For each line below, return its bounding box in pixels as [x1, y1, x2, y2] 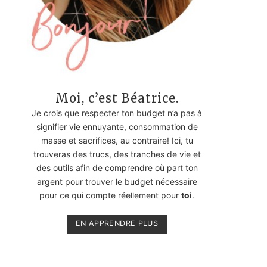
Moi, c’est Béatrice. [55, 91, 179, 106]
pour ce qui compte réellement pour [39, 190, 181, 201]
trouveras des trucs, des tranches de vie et [33, 149, 201, 160]
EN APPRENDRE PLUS [75, 219, 159, 228]
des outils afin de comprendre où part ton [36, 163, 198, 173]
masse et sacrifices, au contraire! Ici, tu [41, 135, 193, 146]
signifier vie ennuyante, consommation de [36, 122, 198, 132]
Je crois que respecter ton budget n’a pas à [32, 108, 202, 119]
